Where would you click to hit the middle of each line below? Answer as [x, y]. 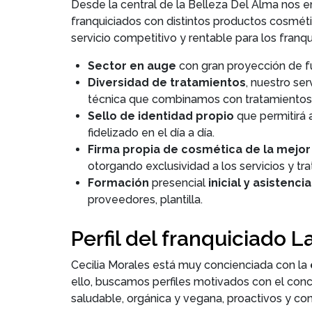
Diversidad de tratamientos [167, 83]
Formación [120, 183]
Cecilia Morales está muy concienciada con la [190, 265]
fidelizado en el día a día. [151, 133]
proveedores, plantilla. [145, 200]
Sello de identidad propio [161, 116]
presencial [179, 183]
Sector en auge [133, 66]
